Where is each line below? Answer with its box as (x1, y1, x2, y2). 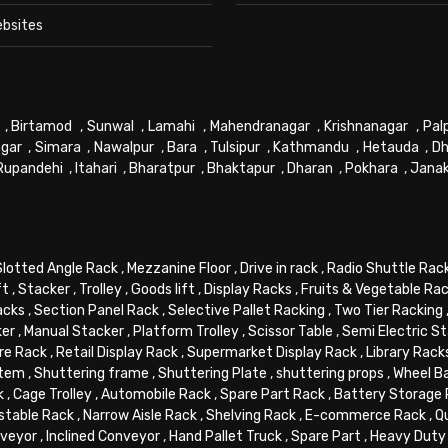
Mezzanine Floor (127, 260, 231, 277)
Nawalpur (93, 139, 154, 156)
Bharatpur (129, 160, 195, 177)
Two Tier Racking (334, 302, 443, 319)
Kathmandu (273, 139, 350, 156)
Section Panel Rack (34, 302, 159, 319)
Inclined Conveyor (46, 428, 160, 445)
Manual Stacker (24, 323, 124, 340)
